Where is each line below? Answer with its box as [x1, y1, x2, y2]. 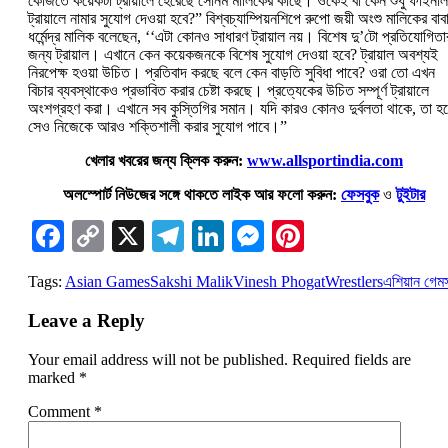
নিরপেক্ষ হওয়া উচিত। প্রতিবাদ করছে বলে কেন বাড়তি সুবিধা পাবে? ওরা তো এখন [28, 64, 435, 82]
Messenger [264, 218, 401, 255]
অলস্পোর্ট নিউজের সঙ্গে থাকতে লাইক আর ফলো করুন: [63, 186, 337, 204]
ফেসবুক [341, 186, 379, 204]
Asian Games [65, 273, 150, 291]
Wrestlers [325, 273, 383, 291]
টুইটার [396, 186, 425, 204]
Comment [28, 402, 94, 420]
